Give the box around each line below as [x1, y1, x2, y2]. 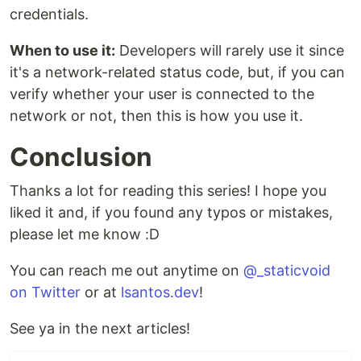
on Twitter [10, 284, 81, 301]
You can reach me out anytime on [10, 262, 243, 280]
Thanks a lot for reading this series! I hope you [10, 182, 326, 200]
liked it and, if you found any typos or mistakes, [10, 204, 333, 222]
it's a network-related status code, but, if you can [10, 64, 345, 81]
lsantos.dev [121, 284, 199, 301]
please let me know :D [10, 226, 160, 243]
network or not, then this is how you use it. [10, 107, 303, 125]
